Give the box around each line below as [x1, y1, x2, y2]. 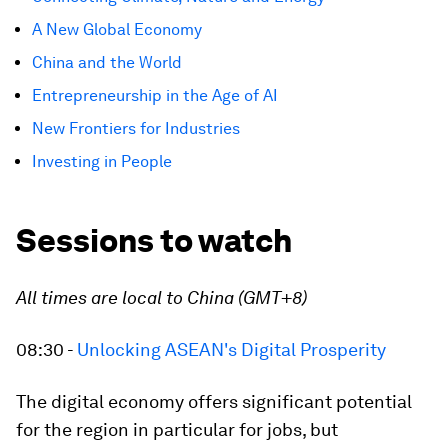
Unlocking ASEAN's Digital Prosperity [77, 339, 386, 360]
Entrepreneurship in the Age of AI [32, 86, 278, 105]
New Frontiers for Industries [32, 119, 240, 138]
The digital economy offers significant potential [16, 391, 412, 412]
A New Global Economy [32, 20, 202, 39]
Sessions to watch [16, 221, 292, 260]
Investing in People [32, 152, 172, 171]
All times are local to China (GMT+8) [16, 287, 307, 308]
